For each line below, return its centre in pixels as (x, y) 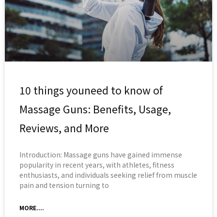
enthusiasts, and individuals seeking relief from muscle (108, 175)
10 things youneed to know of (91, 90)
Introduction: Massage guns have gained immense (101, 155)
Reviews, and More (64, 128)
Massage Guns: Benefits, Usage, (95, 109)
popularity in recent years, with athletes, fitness (97, 165)
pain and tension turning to (64, 185)
